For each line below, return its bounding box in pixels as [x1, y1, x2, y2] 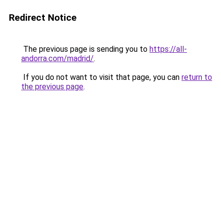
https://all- [149, 44, 187, 54]
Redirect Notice [9, 12, 76, 23]
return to [182, 73, 212, 82]
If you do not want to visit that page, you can [21, 73, 182, 82]
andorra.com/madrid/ [21, 54, 94, 63]
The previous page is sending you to [21, 44, 149, 54]
